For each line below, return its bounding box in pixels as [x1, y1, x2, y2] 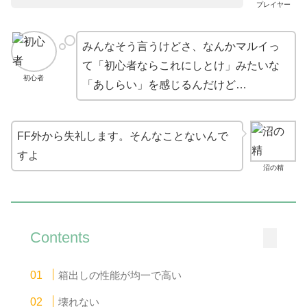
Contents [30, 229, 90, 246]
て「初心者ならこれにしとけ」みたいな [82, 60, 280, 72]
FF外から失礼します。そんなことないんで [17, 130, 228, 142]
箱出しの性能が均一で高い [58, 269, 182, 281]
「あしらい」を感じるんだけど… [82, 79, 247, 91]
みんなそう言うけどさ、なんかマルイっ [82, 40, 280, 53]
